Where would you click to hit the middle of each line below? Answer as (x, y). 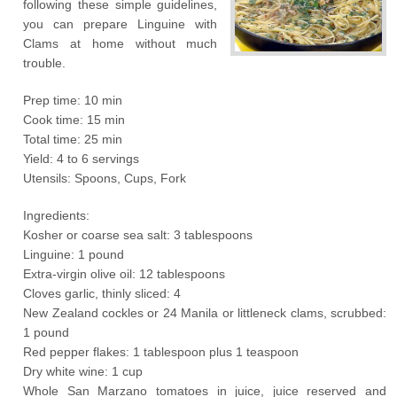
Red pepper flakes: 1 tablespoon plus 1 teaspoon (161, 352)
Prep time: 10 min (73, 100)
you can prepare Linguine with (121, 24)
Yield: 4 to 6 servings (82, 159)
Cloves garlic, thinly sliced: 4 (102, 293)
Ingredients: (57, 215)
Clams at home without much (121, 43)
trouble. (45, 63)
